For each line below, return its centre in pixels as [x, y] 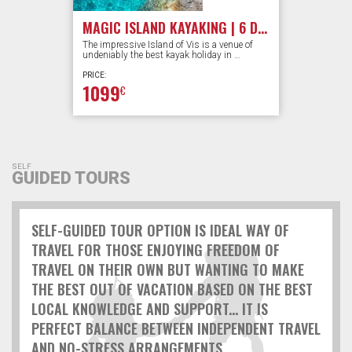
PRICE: [94, 75]
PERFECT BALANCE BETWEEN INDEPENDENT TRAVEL [176, 329]
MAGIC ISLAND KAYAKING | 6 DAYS [262, 28]
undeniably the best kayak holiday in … [161, 55]
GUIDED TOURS [71, 178]
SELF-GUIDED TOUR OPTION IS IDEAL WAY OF [160, 231]
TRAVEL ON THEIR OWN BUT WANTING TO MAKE [168, 270]
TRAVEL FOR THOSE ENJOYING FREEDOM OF [156, 250]
